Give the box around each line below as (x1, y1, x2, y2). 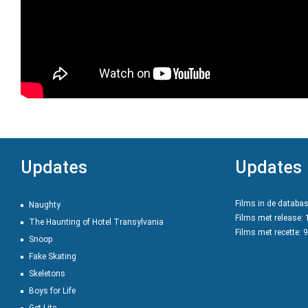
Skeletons (29, 269, 65, 278)
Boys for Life (29, 286, 76, 296)
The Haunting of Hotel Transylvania (29, 217, 164, 227)
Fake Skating (29, 252, 76, 261)
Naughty (29, 200, 60, 210)
